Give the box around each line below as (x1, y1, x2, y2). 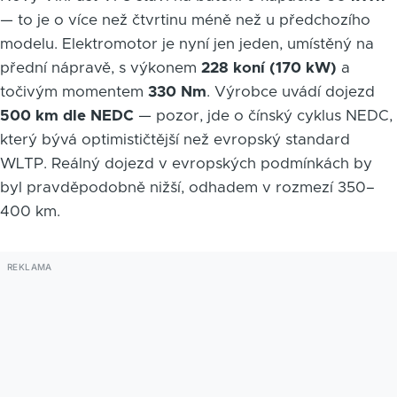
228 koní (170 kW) (201, 59, 337, 75)
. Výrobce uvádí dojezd (206, 83, 375, 99)
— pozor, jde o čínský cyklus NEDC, (134, 107, 393, 123)
